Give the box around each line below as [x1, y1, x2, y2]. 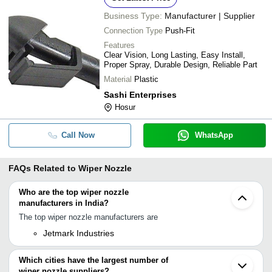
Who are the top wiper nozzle [19, 187, 129, 197]
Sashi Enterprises [104, 89, 177, 100]
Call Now [61, 130, 95, 140]
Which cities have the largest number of [19, 255, 168, 265]
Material [104, 74, 132, 84]
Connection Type [104, 25, 163, 35]
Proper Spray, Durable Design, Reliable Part [104, 59, 257, 69]
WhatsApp [194, 130, 233, 140]
